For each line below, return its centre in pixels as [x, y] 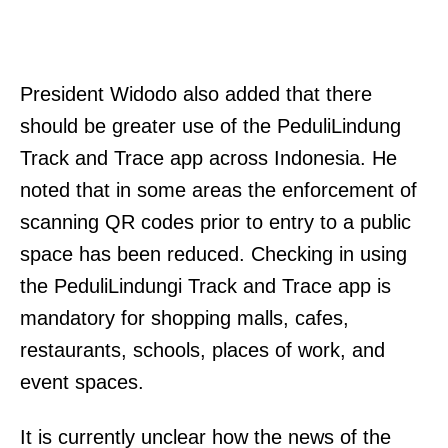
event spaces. [85, 381]
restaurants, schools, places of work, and [202, 349]
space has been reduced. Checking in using [213, 253]
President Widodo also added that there [196, 93]
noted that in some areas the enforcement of [218, 189]
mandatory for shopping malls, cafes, [184, 317]
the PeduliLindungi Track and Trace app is [205, 285]
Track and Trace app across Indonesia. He [208, 157]
